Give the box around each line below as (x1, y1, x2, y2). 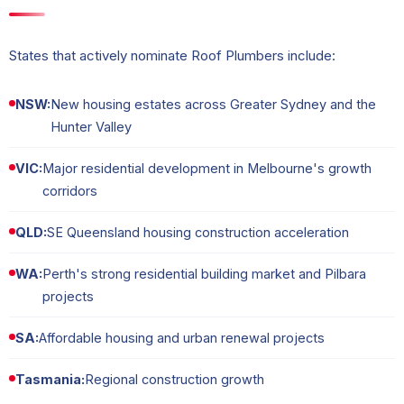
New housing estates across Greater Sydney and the (50, 96, 376, 113)
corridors (42, 183, 97, 199)
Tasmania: (15, 372, 85, 388)
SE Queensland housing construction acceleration (47, 225, 349, 241)
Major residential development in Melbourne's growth (42, 161, 372, 177)
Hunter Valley (50, 119, 132, 135)
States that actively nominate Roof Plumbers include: (9, 47, 335, 65)
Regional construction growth (85, 372, 264, 388)
